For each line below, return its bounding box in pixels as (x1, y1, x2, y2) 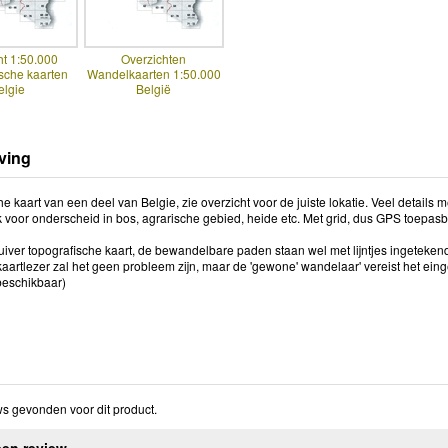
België (136, 80, 172, 98)
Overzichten (121, 50, 187, 68)
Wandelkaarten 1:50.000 (86, 65, 221, 83)
